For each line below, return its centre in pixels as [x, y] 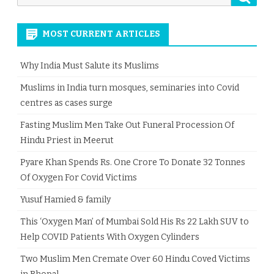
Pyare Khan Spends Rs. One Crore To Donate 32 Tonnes [133, 163]
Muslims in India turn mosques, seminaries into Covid [130, 88]
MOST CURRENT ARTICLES [101, 34]
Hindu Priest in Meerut [67, 141]
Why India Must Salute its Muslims [90, 66]
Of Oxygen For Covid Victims [79, 178]
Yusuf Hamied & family [65, 200]
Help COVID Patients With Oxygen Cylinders [110, 237]
